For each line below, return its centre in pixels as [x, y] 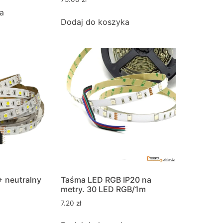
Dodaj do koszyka [95, 22]
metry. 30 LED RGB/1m [103, 189]
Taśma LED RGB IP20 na [106, 179]
